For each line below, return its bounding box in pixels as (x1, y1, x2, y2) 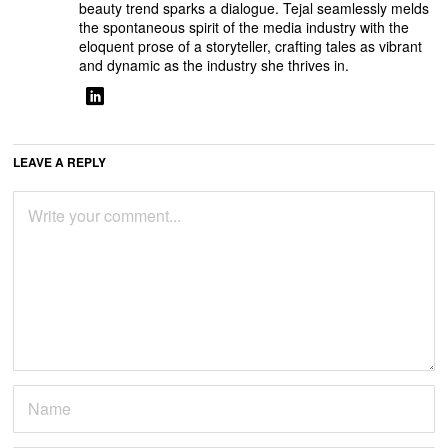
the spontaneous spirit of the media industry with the (79, 17, 410, 38)
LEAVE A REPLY (13, 153, 107, 172)
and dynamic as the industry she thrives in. (79, 55, 350, 76)
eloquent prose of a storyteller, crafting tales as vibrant (79, 36, 423, 57)
